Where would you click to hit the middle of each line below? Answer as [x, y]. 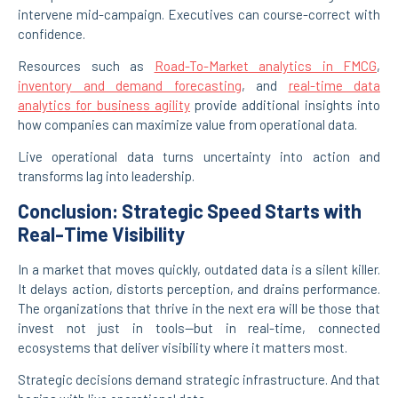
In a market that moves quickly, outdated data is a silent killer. [199, 269]
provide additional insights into [285, 105]
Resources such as [86, 66]
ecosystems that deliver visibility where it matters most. [183, 347]
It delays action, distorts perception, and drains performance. [199, 288]
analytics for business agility [104, 105]
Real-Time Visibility [101, 233]
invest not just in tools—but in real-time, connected [199, 327]
